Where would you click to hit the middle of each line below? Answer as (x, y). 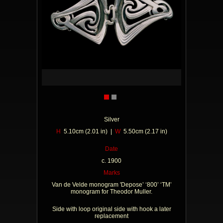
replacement (111, 216)
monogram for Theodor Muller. (111, 192)
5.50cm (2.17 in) (144, 131)
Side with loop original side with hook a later (111, 209)
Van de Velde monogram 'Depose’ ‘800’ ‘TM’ (111, 185)
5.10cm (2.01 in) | (88, 131)
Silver (111, 119)
